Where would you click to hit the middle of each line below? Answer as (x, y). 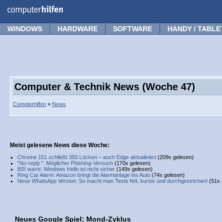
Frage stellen (194, 6)
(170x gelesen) (132, 163)
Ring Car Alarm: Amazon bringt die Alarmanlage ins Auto (84, 175)
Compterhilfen (29, 104)
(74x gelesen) (167, 175)
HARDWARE (78, 29)
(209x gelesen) (175, 157)
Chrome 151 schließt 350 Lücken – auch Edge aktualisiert (87, 157)
